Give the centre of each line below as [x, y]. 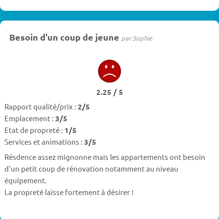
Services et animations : [44, 142]
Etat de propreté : [34, 130]
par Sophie [136, 38]
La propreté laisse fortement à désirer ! [69, 192]
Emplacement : [30, 118]
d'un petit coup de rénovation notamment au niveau [91, 168]
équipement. [25, 180]
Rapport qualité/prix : [41, 107]
